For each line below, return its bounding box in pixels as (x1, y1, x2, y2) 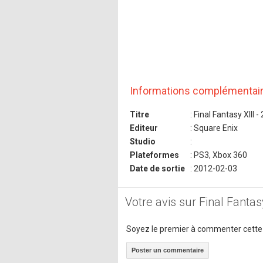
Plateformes (130, 150, 179, 160)
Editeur (130, 123, 158, 133)
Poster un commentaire (131, 247, 204, 254)
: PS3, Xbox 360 (188, 150, 247, 160)
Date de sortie (130, 164, 185, 174)
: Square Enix (188, 123, 238, 133)
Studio (130, 137, 156, 147)
